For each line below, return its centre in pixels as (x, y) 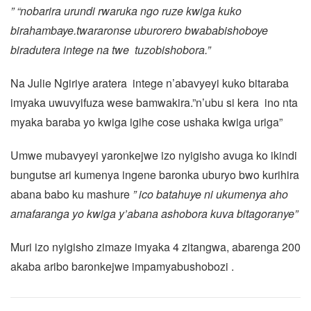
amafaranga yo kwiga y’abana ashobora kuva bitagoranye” (154, 213)
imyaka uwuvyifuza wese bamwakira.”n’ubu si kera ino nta (154, 102)
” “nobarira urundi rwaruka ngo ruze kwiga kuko (126, 11)
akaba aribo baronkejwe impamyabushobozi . (122, 266)
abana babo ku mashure (72, 194)
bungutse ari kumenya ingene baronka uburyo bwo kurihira (155, 175)
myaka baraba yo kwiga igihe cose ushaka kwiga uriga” (146, 122)
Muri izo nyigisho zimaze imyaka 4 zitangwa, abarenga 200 (155, 247)
